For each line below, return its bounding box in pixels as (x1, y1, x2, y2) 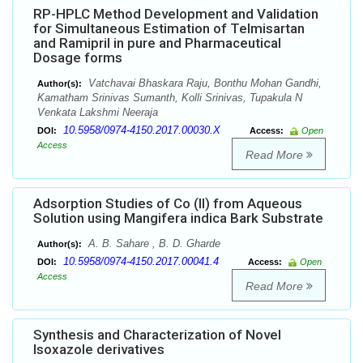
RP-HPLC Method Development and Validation (33, 6, 318, 23)
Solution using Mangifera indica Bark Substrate (33, 210, 323, 227)
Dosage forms (33, 49, 122, 66)
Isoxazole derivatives (33, 341, 164, 358)
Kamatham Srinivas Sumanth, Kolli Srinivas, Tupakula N (37, 92, 302, 105)
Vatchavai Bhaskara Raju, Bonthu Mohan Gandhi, (85, 77, 322, 90)
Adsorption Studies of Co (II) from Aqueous (33, 195, 302, 212)
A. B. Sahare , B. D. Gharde (85, 237, 220, 250)
